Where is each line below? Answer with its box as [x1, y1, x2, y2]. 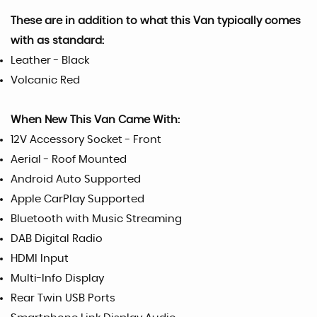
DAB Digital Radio [11, 233, 103, 244]
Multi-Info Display [11, 272, 104, 284]
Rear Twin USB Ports [11, 292, 115, 304]
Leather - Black [11, 54, 89, 66]
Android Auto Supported [11, 173, 141, 185]
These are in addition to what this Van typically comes [11, 15, 301, 26]
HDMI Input [11, 253, 69, 264]
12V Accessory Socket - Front [11, 134, 161, 145]
